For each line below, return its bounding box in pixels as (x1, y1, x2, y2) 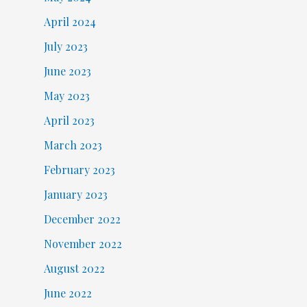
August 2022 (43, 261, 105, 276)
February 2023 (43, 162, 115, 177)
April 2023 (43, 113, 95, 128)
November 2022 (43, 236, 122, 251)
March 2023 (43, 138, 102, 153)
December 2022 (43, 212, 121, 227)
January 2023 (43, 187, 108, 202)
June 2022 (43, 286, 92, 301)
